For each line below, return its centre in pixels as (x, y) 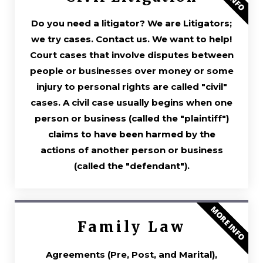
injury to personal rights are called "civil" (131, 86)
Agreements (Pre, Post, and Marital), (131, 254)
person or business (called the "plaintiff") (131, 118)
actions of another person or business (131, 150)
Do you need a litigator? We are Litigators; (131, 23)
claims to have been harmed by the (131, 134)
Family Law (131, 227)
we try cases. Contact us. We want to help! (131, 39)
